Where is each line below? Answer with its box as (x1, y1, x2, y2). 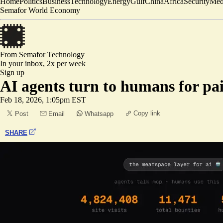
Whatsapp (85, 110, 113, 117)
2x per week (47, 59, 86, 68)
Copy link (133, 110, 160, 117)
